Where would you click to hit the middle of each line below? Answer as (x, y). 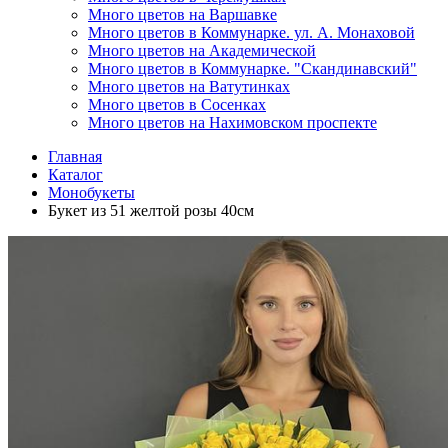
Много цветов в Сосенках (177, 104)
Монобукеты (91, 192)
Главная (75, 156)
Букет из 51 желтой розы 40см (151, 210)
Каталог (75, 174)
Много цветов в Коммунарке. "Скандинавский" (252, 68)
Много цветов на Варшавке (182, 14)
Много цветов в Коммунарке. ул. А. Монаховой (251, 32)
